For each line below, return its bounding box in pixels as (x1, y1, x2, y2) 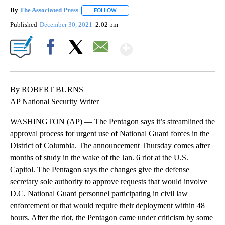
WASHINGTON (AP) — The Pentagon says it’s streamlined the (10, 117, 215, 126)
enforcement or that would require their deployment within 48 (10, 201, 205, 210)
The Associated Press (20, 6, 78, 14)
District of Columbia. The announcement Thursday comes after (10, 141, 210, 150)
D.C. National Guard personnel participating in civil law (10, 189, 188, 198)
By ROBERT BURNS (10, 85, 83, 94)
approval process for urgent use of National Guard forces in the (10, 129, 209, 138)
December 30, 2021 (40, 20, 94, 28)
